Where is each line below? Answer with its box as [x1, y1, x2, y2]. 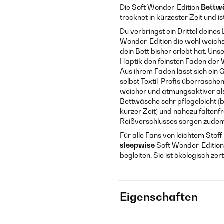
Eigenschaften [120, 190, 198, 203]
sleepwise [120, 141, 155, 149]
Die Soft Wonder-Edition [120, 3, 201, 11]
